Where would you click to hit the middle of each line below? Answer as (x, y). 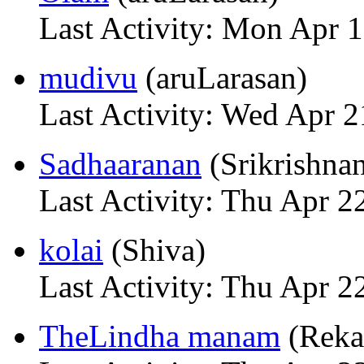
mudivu (88, 78)
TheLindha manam (160, 336)
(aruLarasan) (222, 78)
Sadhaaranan (120, 164)
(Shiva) (154, 250)
